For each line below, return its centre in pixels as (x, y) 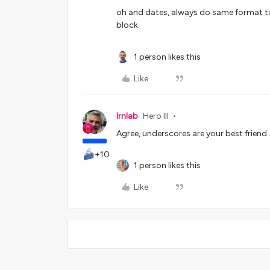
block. (128, 25)
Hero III (156, 116)
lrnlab (127, 116)
